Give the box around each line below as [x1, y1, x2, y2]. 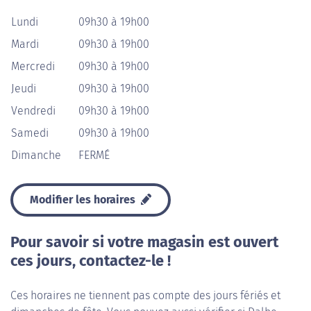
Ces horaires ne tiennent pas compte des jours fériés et [10, 289, 280, 302]
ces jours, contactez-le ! [10, 252, 171, 270]
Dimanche [11, 149, 61, 162]
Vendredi [11, 104, 56, 117]
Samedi [11, 126, 49, 140]
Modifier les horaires [30, 193, 138, 206]
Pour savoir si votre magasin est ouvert [10, 233, 278, 251]
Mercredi [11, 60, 55, 73]
